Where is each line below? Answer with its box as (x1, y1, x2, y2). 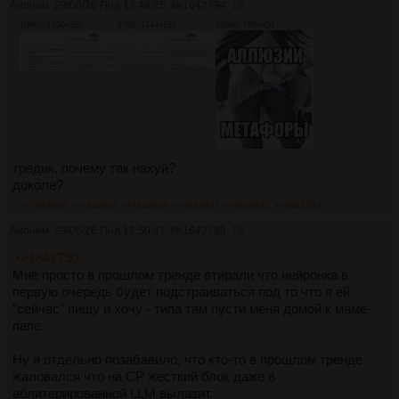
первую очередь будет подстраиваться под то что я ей (12, 284, 350, 300)
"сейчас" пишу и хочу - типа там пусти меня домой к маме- (12, 301, 371, 317)
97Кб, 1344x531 (118, 20, 176, 30)
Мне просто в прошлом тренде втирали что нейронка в (12, 267, 348, 283)
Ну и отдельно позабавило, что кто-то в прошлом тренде (12, 352, 362, 368)
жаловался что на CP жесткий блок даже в (12, 369, 275, 385)
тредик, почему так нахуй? (12, 160, 175, 176)
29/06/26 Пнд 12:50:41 (54, 224, 166, 238)
